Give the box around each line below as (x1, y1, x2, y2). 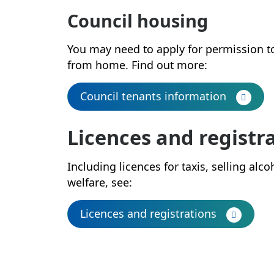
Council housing (67, 9, 208, 32)
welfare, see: (67, 175, 132, 190)
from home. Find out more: (67, 57, 207, 72)
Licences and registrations (80, 206, 217, 221)
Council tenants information (80, 89, 226, 103)
